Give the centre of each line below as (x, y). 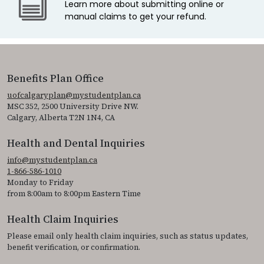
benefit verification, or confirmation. (74, 247)
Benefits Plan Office (55, 78)
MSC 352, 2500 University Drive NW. (73, 106)
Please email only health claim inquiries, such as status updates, (128, 236)
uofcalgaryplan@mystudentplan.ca (74, 95)
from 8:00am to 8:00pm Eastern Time (74, 193)
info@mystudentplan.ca (52, 160)
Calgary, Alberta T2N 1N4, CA (61, 117)
